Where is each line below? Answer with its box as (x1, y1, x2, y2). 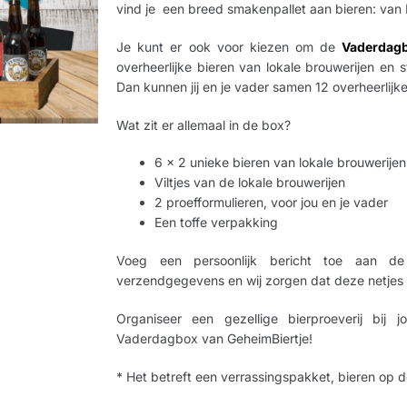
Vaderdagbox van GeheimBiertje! (116, 331, 313, 347)
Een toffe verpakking (154, 214, 279, 231)
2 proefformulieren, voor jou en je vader (154, 194, 389, 211)
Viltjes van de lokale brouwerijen (154, 174, 346, 191)
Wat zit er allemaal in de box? (116, 116, 292, 133)
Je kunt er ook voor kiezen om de (116, 38, 342, 55)
